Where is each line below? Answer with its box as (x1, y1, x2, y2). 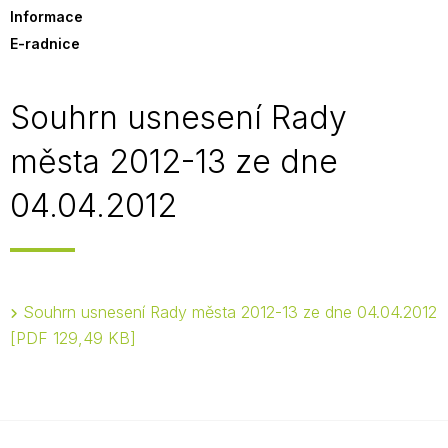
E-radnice (10, 35, 80, 52)
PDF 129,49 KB (16, 328, 130, 348)
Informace (10, 8, 83, 25)
